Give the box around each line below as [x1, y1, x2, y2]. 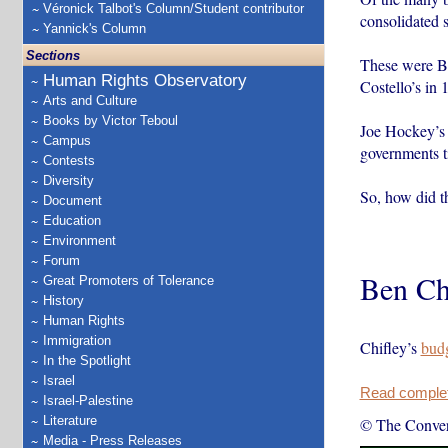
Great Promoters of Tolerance [43, 273, 214, 288]
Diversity [43, 173, 94, 188]
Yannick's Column [43, 21, 146, 36]
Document [43, 193, 102, 208]
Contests [43, 153, 95, 168]
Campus [43, 133, 91, 148]
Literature [43, 413, 97, 428]
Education [43, 213, 101, 228]
